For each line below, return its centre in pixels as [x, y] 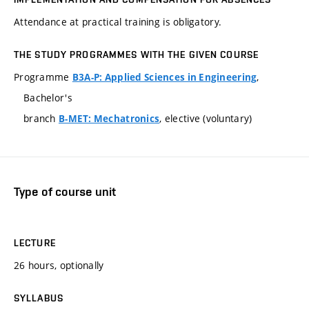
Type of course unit [65, 192]
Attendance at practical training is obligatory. [118, 22]
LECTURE [35, 242]
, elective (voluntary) [206, 119]
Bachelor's [48, 98]
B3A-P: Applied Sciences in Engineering [165, 78]
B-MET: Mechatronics [109, 119]
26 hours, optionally [59, 265]
